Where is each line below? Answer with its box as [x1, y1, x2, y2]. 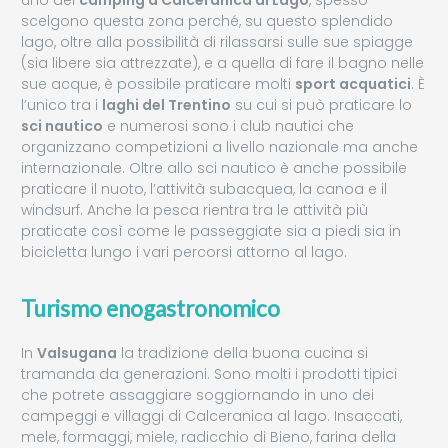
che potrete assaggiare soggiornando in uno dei [21, 384, 374, 405]
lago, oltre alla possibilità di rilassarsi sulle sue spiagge [21, 32, 413, 53]
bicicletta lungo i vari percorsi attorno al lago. [21, 242, 347, 263]
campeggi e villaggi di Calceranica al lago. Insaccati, [21, 405, 402, 426]
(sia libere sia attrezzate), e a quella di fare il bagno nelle [21, 53, 424, 74]
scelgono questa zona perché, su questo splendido [21, 11, 393, 32]
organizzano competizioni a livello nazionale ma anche [21, 137, 418, 158]
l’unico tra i [21, 95, 102, 116]
